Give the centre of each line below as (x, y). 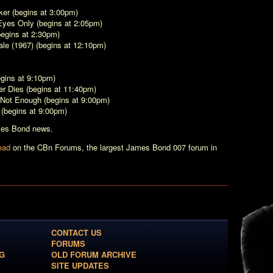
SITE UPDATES (80, 265)
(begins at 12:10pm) (70, 44)
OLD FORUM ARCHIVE (94, 254)
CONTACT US (76, 232)
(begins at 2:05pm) (68, 23)
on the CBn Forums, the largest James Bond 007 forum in (114, 147)
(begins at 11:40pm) (60, 88)
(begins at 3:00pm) (44, 12)
